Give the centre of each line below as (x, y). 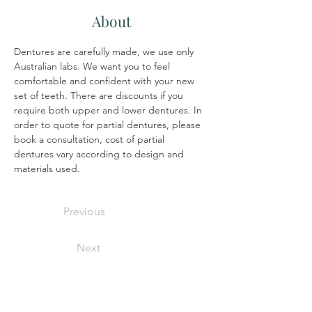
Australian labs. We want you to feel (93, 66)
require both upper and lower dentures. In (109, 110)
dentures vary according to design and (100, 154)
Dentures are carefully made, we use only (105, 52)
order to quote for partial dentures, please (109, 125)
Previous (84, 211)
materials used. (47, 169)
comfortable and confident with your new (106, 81)
